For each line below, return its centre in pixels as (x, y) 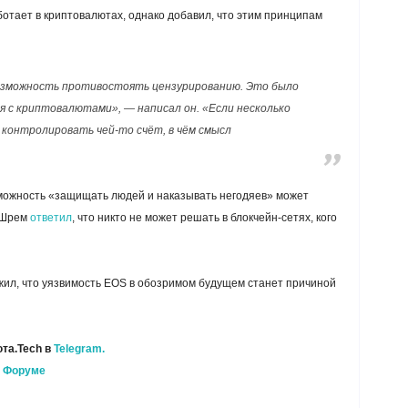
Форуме (24, 371)
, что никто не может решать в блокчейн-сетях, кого (204, 218)
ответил (51, 218)
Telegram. (79, 349)
